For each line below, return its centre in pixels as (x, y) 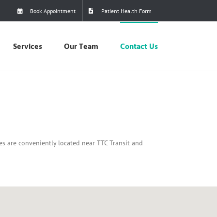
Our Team (81, 47)
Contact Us (139, 47)
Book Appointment (53, 11)
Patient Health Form (126, 11)
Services (28, 47)
